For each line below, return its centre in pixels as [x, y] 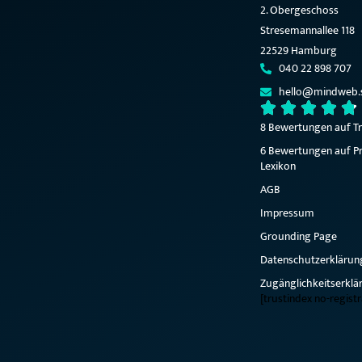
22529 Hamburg [299, 51]
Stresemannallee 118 [307, 31]
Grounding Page [299, 237]
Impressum [287, 213]
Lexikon [278, 166]
